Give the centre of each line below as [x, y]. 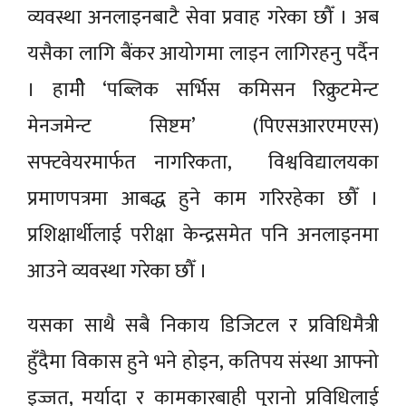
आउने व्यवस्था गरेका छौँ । [117, 271]
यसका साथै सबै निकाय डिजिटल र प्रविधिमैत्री [203, 325]
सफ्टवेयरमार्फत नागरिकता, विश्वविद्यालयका [203, 162]
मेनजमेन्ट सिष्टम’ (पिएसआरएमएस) [203, 126]
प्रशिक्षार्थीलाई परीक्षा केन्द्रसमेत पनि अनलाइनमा [203, 235]
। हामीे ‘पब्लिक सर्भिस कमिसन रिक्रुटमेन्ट [203, 90]
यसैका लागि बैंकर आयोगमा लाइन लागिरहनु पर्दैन [203, 53]
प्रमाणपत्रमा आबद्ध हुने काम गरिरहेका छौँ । [203, 198]
